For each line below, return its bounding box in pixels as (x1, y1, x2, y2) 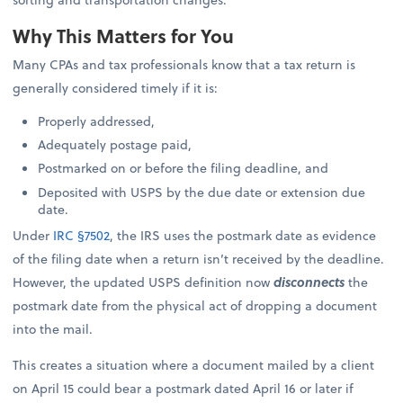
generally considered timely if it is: (13, 78, 219, 98)
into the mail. (13, 318, 94, 338)
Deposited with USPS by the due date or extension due (38, 182, 366, 201)
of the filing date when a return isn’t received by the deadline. (13, 248, 385, 268)
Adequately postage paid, (38, 135, 193, 155)
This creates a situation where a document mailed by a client (13, 354, 375, 374)
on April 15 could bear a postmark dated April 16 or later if (13, 378, 354, 398)
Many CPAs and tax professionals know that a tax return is (13, 55, 356, 75)
